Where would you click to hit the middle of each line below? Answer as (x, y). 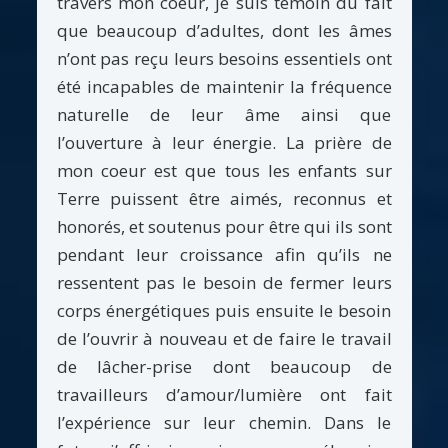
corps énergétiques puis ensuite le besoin (224, 311)
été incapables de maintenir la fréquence (224, 87)
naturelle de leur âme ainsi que (224, 115)
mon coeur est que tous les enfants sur (224, 171)
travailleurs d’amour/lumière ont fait (224, 395)
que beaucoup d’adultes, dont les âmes (224, 31)
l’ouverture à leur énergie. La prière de (224, 143)
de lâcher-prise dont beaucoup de (224, 367)
